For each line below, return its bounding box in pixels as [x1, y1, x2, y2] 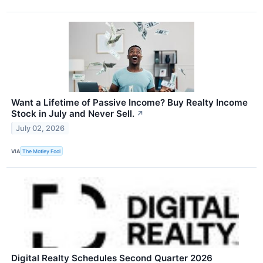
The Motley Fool [22, 147, 61, 154]
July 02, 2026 [16, 123, 65, 133]
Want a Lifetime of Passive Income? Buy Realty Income [11, 97, 248, 109]
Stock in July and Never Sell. [11, 108, 134, 120]
